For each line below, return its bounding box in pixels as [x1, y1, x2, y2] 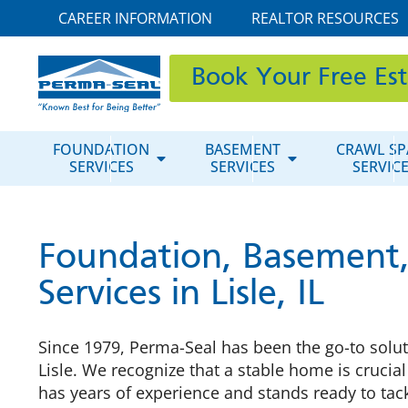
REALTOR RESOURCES [251, 8, 400, 28]
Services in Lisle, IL [38, 278, 324, 312]
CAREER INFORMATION [57, 8, 212, 28]
